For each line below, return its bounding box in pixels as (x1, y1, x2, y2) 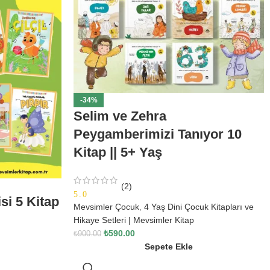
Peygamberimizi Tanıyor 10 (74, 127, 242, 142)
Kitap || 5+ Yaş (74, 145, 162, 160)
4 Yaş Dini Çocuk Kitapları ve (144, 202, 254, 212)
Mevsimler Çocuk (74, 202, 139, 212)
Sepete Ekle (145, 242, 193, 252)
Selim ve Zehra (74, 108, 166, 124)
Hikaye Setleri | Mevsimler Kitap (74, 215, 194, 225)
